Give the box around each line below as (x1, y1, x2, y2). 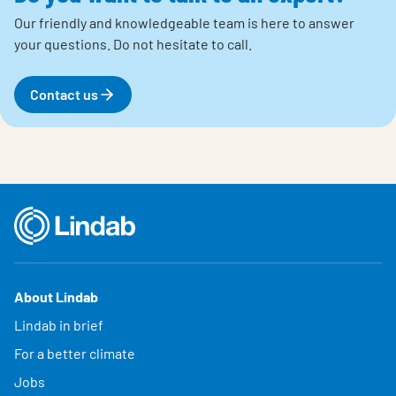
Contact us (30, 86, 98, 103)
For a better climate (14, 345, 135, 362)
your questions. (14, 35, 113, 53)
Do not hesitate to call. (113, 35, 252, 53)
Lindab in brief (14, 316, 103, 334)
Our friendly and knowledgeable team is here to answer (14, 14, 354, 32)
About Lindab (14, 288, 98, 306)
